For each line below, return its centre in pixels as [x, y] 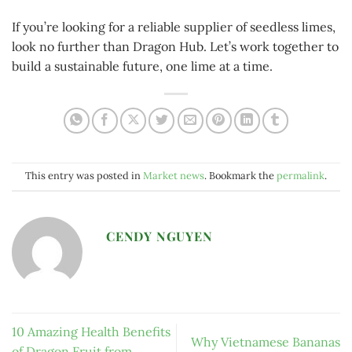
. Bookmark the [240, 176]
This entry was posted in [84, 176]
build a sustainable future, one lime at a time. [142, 66]
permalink [301, 176]
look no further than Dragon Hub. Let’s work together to [175, 47]
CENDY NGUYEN [159, 236]
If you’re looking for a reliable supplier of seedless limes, [174, 27]
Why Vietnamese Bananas [266, 341]
